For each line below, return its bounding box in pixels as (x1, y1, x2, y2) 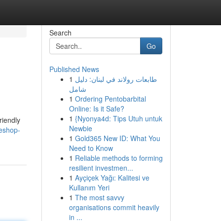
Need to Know (69, 143, 113, 153)
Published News (49, 64, 99, 74)
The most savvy (74, 192, 124, 202)
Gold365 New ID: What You (74, 133, 160, 143)
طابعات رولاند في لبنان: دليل (74, 74, 157, 84)
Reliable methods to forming (74, 153, 163, 163)
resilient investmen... (69, 163, 133, 173)
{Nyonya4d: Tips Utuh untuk (74, 113, 162, 123)
